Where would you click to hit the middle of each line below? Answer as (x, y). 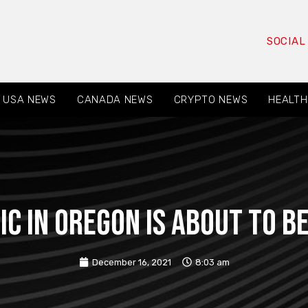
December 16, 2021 (131, 262)
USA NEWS (30, 100)
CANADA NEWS (115, 100)
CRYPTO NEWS (211, 100)
